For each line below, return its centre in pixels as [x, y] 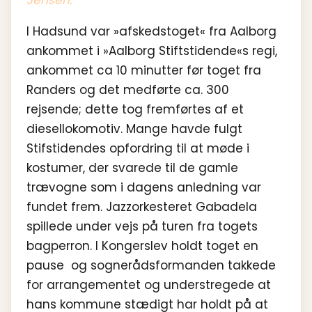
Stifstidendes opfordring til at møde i [138, 148]
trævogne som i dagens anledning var [144, 187]
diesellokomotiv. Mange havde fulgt [134, 128]
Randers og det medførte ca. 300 [128, 89]
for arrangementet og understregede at [149, 284]
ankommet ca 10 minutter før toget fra [144, 70]
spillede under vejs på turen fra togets [142, 226]
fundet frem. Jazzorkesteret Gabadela [142, 206]
